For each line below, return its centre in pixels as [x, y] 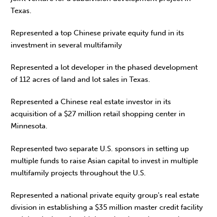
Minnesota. [29, 126]
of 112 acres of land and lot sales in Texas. [81, 80]
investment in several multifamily [67, 45]
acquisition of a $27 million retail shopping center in [98, 114]
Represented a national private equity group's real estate [105, 195]
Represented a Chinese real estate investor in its [91, 102]
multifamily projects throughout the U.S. [78, 173]
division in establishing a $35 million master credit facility [107, 207]
